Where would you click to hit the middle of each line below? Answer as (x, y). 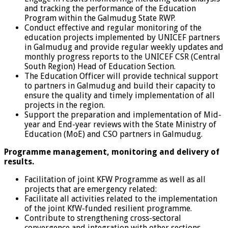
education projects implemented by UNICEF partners (122, 37)
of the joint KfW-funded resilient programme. (108, 208)
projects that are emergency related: (91, 189)
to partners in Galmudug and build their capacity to (120, 85)
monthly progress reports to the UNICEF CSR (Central (122, 56)
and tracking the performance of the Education (110, 8)
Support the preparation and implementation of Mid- (123, 115)
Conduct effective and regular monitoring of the (113, 27)
